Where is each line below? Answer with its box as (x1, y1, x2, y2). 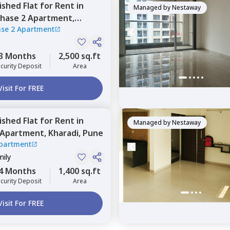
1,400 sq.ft (59, 165, 101, 177)
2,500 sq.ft (59, 50, 101, 62)
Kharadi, (48, 127, 83, 139)
